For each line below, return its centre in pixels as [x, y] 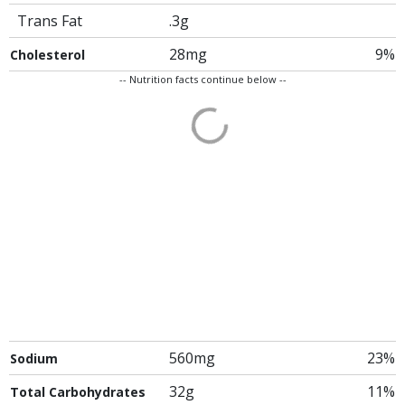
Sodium [34, 358]
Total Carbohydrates [78, 392]
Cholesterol [47, 55]
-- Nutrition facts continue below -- [202, 79]
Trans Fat [50, 21]
